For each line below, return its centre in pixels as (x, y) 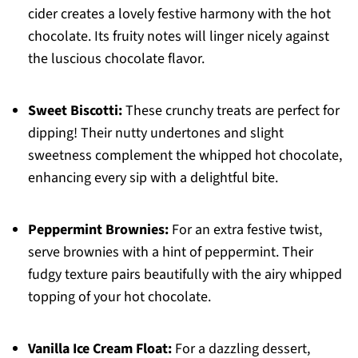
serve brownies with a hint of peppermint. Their (170, 253)
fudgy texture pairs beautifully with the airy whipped (185, 275)
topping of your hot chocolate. (119, 297)
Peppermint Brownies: (98, 230)
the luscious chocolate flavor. (116, 59)
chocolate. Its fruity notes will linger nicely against (178, 37)
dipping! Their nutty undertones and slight (155, 133)
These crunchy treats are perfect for (231, 111)
